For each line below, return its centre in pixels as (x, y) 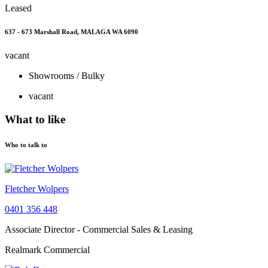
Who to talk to (26, 145)
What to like (35, 120)
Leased (18, 8)
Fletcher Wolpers (37, 189)
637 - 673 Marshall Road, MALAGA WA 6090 (71, 32)
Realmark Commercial (47, 250)
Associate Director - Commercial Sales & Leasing (99, 230)
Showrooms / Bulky (67, 76)
